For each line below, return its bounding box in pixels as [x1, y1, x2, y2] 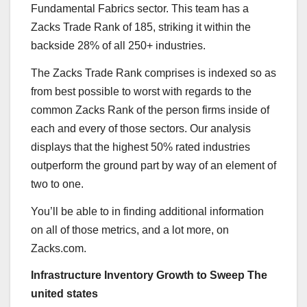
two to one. [31, 177, 84, 190]
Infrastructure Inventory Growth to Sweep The [31, 269, 267, 282]
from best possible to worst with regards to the [31, 85, 251, 97]
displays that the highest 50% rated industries [31, 140, 250, 153]
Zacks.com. [31, 242, 86, 254]
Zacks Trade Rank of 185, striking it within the [31, 21, 251, 33]
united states [31, 288, 98, 300]
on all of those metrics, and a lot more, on [31, 223, 229, 236]
